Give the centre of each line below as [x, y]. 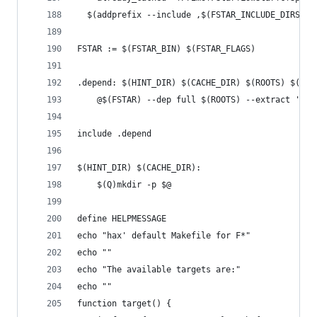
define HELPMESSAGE [122, 219]
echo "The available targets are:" [159, 270]
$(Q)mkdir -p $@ [134, 185]
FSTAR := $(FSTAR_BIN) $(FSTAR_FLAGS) [166, 49]
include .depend [114, 134]
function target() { [124, 304]
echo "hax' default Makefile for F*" [164, 236]
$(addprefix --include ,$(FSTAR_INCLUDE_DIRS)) [194, 15]
